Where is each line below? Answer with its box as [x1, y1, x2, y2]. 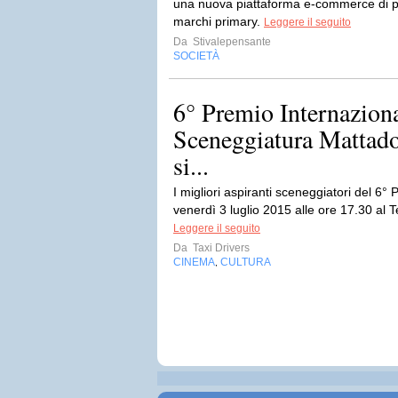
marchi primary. [173, 14, 264, 28]
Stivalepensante [190, 36, 271, 48]
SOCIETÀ [173, 50, 219, 62]
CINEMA [173, 256, 215, 268]
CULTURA [220, 256, 271, 268]
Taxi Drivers [190, 242, 250, 254]
